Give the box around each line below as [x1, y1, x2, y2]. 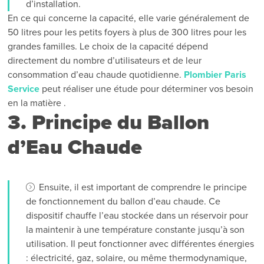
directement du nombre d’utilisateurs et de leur [8, 54, 202, 67]
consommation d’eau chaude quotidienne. [8, 68, 184, 81]
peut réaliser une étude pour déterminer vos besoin [39, 82, 254, 95]
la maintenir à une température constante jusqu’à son [26, 223, 245, 236]
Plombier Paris [184, 68, 247, 81]
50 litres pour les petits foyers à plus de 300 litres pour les [8, 26, 247, 38]
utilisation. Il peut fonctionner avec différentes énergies [26, 237, 255, 250]
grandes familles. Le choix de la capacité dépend [8, 40, 209, 52]
